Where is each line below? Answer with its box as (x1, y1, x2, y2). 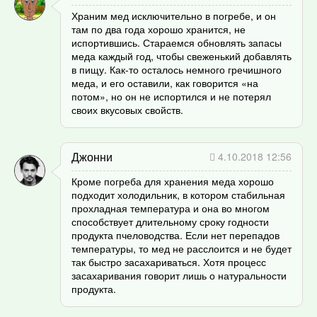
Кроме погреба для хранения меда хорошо (71, 173, 274, 188)
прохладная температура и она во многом (71, 200, 270, 215)
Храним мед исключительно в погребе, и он (71, 8, 276, 23)
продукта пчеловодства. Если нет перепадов (71, 227, 279, 242)
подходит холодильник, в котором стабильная (71, 187, 285, 202)
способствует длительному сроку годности (71, 214, 269, 229)
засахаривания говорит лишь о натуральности (71, 267, 287, 282)
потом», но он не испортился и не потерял (71, 88, 271, 103)
